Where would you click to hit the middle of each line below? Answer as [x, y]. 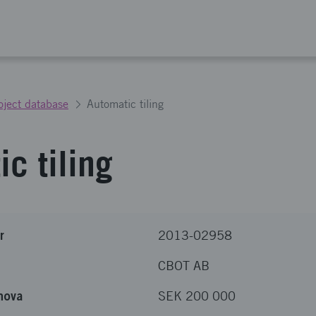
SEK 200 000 [197, 296]
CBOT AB [184, 266]
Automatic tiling [125, 104]
